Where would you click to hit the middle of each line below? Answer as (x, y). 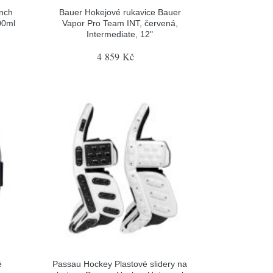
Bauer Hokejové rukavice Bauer (120, 12)
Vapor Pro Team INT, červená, (120, 23)
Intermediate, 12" (120, 34)
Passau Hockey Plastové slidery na (120, 264)
